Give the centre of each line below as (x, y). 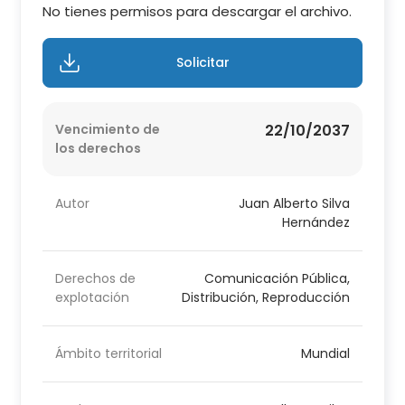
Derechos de (96, 279)
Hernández (316, 223)
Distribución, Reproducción (265, 298)
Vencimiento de (108, 130)
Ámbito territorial (109, 354)
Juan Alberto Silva (294, 204)
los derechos (99, 149)
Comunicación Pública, (277, 279)
